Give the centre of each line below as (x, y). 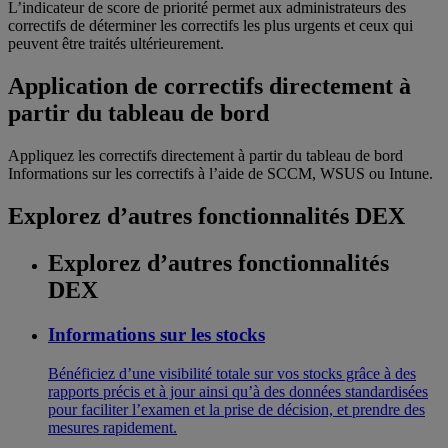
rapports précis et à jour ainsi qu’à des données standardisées (238, 391)
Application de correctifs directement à (209, 86)
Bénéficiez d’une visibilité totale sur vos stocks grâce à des (232, 373)
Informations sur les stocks (156, 334)
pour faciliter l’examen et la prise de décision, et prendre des (236, 409)
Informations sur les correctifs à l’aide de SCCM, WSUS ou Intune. (220, 174)
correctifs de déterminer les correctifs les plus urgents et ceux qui (210, 26)
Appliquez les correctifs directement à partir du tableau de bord (205, 156)
